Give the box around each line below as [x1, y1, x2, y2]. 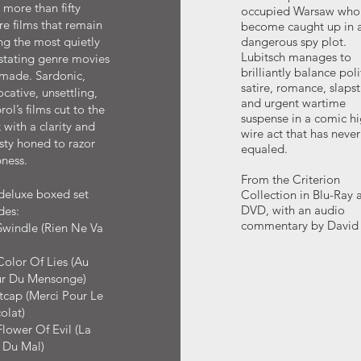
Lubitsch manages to [240, 49, 351, 64]
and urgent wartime [240, 95, 346, 110]
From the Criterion [240, 172, 340, 187]
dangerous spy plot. [240, 34, 346, 49]
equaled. [240, 141, 288, 156]
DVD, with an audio [240, 202, 345, 218]
